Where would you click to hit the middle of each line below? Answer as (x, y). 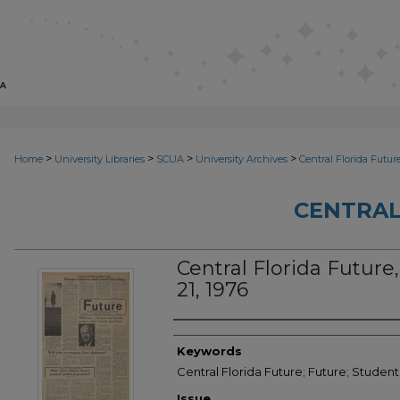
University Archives (242, 159)
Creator (209, 337)
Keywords (209, 351)
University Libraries (100, 159)
